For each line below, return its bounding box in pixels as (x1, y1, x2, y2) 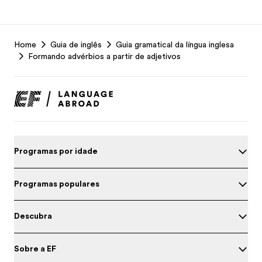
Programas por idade (14, 146, 98, 156)
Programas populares (14, 178, 99, 188)
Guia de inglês (50, 40, 102, 49)
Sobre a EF (14, 243, 56, 253)
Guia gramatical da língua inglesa (116, 40, 234, 49)
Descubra (14, 211, 52, 220)
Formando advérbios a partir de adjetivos (28, 51, 181, 61)
